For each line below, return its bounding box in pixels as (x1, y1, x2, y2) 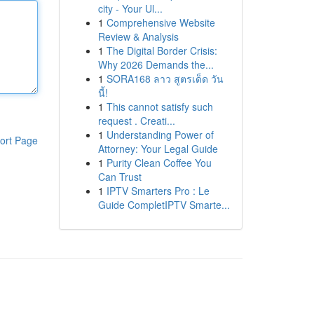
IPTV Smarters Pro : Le (106, 184, 210, 198)
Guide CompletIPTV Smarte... (97, 198, 230, 212)
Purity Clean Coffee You (106, 156, 212, 170)
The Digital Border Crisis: (106, 43, 217, 57)
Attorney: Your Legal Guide (97, 142, 218, 156)
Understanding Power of (106, 128, 214, 142)
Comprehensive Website (106, 15, 215, 29)
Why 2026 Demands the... (97, 57, 214, 71)
